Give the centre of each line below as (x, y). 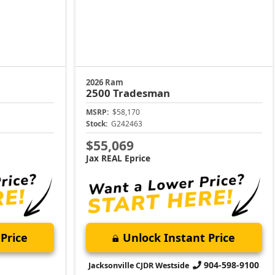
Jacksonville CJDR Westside (139, 266)
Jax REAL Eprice (118, 158)
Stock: (97, 123)
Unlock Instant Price (179, 238)
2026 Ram (105, 82)
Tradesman (142, 93)
